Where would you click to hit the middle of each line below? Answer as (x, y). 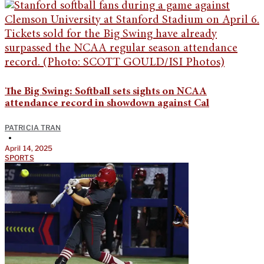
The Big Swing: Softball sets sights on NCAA (106, 92)
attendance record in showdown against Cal (107, 103)
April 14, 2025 (29, 148)
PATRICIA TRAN (33, 127)
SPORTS (19, 157)
